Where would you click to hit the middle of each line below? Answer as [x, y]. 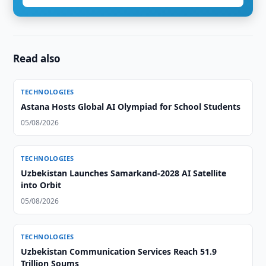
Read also [37, 58]
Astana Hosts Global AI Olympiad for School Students [131, 107]
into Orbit [41, 185]
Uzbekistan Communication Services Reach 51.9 [119, 251]
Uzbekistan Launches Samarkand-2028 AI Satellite [124, 173]
